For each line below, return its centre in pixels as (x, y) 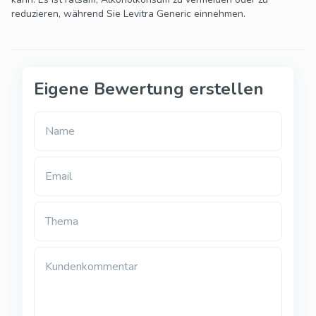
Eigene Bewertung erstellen (149, 89)
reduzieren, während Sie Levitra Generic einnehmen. (128, 14)
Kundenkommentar (91, 267)
